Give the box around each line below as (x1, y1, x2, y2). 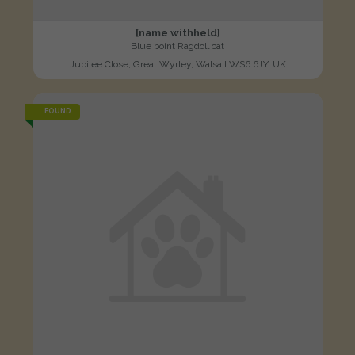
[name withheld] (135, 26, 220, 39)
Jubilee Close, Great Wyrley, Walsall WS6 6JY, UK (69, 58, 286, 70)
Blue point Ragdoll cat (131, 40, 224, 52)
